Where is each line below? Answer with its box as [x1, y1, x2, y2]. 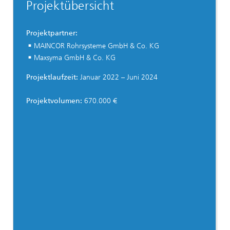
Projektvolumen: [26, 96, 84, 105]
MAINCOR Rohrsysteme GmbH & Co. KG [34, 42, 159, 51]
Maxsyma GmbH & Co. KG [34, 53, 116, 63]
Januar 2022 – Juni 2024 [78, 72, 158, 82]
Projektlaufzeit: [26, 72, 78, 82]
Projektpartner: [26, 29, 78, 38]
